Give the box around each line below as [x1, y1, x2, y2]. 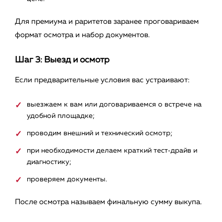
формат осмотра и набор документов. [15, 31, 150, 39]
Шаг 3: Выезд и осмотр [15, 55, 110, 65]
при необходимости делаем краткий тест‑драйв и [27, 147, 197, 155]
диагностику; [27, 159, 71, 166]
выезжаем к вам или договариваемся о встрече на [27, 101, 202, 109]
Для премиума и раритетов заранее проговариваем [15, 18, 199, 26]
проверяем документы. [27, 176, 107, 183]
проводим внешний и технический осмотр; [27, 130, 172, 137]
